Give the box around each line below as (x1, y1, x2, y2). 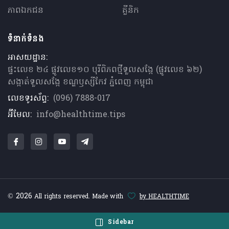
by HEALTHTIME (140, 192, 189, 201)
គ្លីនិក (122, 5, 139, 17)
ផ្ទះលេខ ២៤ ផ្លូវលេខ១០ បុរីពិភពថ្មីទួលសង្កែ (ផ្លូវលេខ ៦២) (8, 64, 202, 76)
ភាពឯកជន (8, 5, 43, 17)
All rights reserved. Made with (32, 192, 125, 201)
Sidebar (108, 218, 134, 227)
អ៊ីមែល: (8, 109, 32, 121)
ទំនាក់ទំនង (8, 33, 44, 45)
